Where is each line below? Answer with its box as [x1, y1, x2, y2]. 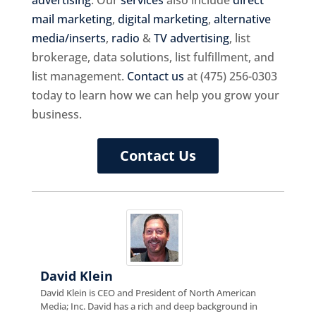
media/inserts [31, 30, 106, 46]
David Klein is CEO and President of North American [39, 286, 256, 299]
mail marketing [31, 11, 112, 27]
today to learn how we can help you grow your [31, 87, 279, 103]
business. [31, 106, 82, 122]
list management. [31, 68, 127, 84]
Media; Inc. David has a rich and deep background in [39, 299, 257, 312]
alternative [213, 11, 271, 27]
